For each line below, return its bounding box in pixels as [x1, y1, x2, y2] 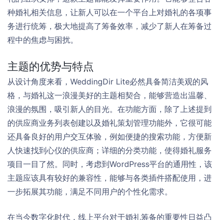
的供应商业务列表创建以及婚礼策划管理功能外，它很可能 [7, 117, 212, 128]
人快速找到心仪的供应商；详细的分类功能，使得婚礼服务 [7, 145, 212, 155]
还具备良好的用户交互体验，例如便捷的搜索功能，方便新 [7, 131, 212, 141]
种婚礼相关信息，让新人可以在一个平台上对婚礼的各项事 [7, 7, 212, 17]
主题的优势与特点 [7, 59, 94, 73]
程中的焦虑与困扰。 [7, 34, 78, 45]
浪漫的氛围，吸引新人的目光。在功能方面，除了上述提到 [7, 104, 212, 114]
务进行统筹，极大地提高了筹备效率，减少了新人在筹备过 [7, 21, 212, 31]
